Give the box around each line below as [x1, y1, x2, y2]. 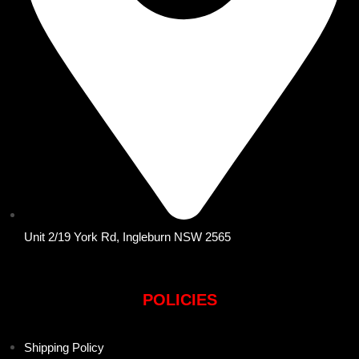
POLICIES [142, 291, 217, 309]
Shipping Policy [24, 341, 104, 355]
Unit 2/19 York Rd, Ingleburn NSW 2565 [24, 229, 231, 244]
